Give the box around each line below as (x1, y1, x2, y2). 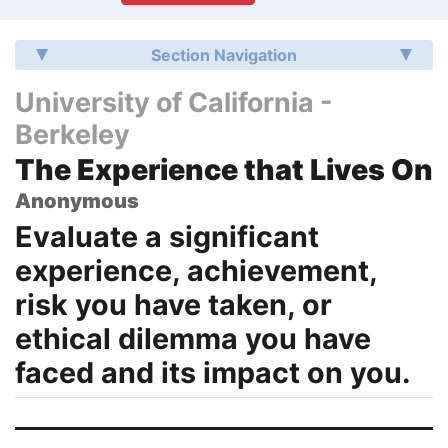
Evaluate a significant (15, 218, 319, 254)
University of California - (15, 85, 333, 118)
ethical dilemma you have (15, 320, 371, 356)
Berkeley (15, 117, 130, 150)
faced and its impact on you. (15, 354, 411, 390)
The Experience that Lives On (15, 152, 433, 188)
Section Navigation (151, 44, 297, 65)
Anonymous (15, 189, 139, 214)
